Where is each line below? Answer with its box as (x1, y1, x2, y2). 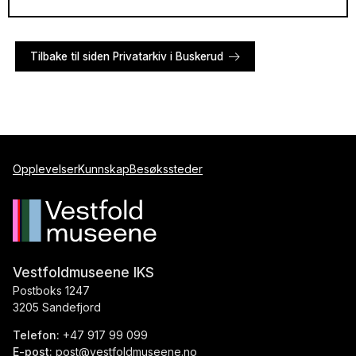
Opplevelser (13, 162, 78, 176)
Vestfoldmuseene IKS (13, 264, 154, 281)
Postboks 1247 (13, 284, 90, 298)
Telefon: (13, 328, 60, 342)
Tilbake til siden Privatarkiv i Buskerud (29, 50, 223, 64)
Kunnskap (78, 162, 130, 176)
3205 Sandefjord (13, 300, 101, 315)
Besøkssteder (130, 162, 203, 176)
